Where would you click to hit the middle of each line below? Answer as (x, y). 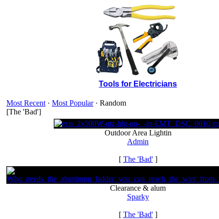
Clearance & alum (138, 188)
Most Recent (26, 103)
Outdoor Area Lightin (138, 133)
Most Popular (73, 103)
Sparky (138, 197)
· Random (110, 103)
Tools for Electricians (138, 84)
